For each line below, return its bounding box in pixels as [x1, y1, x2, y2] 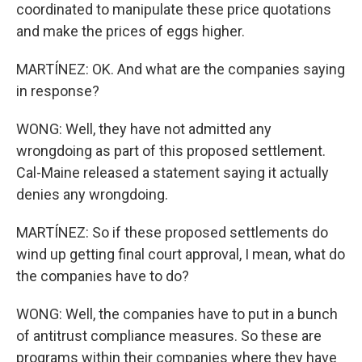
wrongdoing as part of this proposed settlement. [16, 142, 326, 159]
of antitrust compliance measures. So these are [16, 327, 322, 344]
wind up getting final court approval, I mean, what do [16, 246, 345, 263]
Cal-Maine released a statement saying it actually [16, 164, 329, 181]
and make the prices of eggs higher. [16, 23, 245, 40]
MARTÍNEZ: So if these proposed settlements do [16, 224, 328, 241]
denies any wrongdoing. [16, 186, 168, 203]
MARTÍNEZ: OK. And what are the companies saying [16, 61, 345, 78]
